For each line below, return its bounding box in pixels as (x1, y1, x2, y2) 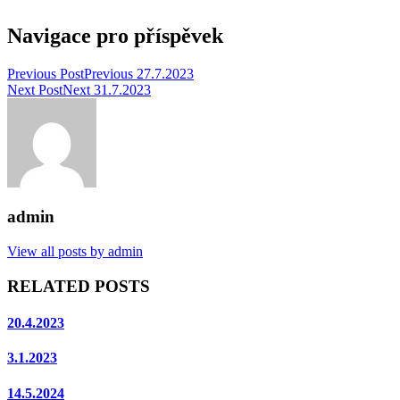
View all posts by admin (7, 244, 143, 260)
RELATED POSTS (7, 276, 150, 296)
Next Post (7, 81, 62, 97)
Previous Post (7, 65, 84, 81)
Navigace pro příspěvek (7, 23, 223, 47)
